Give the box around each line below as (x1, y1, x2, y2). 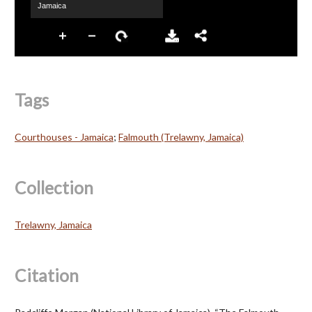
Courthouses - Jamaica (15, 130, 114, 143)
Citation (15, 265, 79, 286)
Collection (15, 177, 93, 198)
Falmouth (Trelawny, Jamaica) (118, 130, 244, 143)
